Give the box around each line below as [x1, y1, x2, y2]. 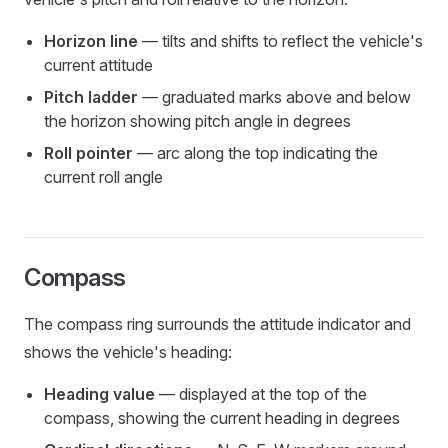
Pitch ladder [44, 87, 138, 107]
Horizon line [44, 31, 138, 51]
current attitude [44, 55, 153, 75]
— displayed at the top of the [155, 384, 367, 404]
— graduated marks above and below [138, 87, 411, 107]
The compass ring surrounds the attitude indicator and [24, 314, 411, 334]
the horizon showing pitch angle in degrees [44, 111, 351, 131]
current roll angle [44, 167, 163, 187]
